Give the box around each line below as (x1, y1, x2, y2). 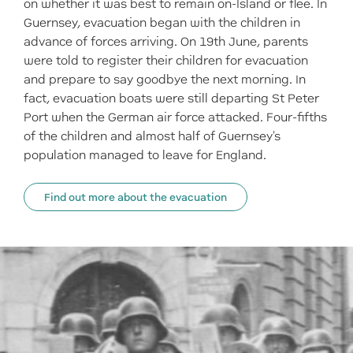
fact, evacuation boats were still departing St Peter (24, 91, 319, 106)
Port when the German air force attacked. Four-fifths (24, 110, 327, 124)
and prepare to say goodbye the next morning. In (24, 72, 306, 87)
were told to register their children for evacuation (24, 54, 308, 68)
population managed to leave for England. (24, 148, 266, 162)
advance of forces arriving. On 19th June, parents (24, 35, 308, 49)
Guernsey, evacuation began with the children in (24, 16, 300, 30)
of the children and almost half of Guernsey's (24, 129, 281, 143)
